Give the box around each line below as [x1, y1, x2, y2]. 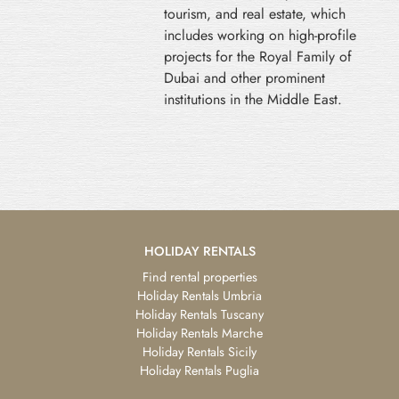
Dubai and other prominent [164, 67, 325, 88]
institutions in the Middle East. [164, 88, 342, 110]
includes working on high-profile [164, 24, 356, 45]
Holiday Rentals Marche [136, 323, 263, 342]
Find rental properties [142, 267, 257, 286]
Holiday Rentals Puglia [140, 361, 259, 379]
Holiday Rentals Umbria [137, 286, 262, 305]
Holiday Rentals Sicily [142, 342, 256, 361]
